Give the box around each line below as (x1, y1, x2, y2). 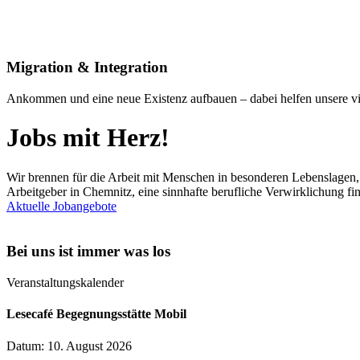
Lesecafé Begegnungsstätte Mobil (6, 307, 186, 321)
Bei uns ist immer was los (6, 243, 170, 260)
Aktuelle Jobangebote (6, 198, 117, 213)
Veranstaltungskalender (6, 276, 124, 290)
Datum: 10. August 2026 (6, 338, 132, 353)
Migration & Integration (6, 59, 168, 76)
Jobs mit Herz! (6, 123, 170, 153)
